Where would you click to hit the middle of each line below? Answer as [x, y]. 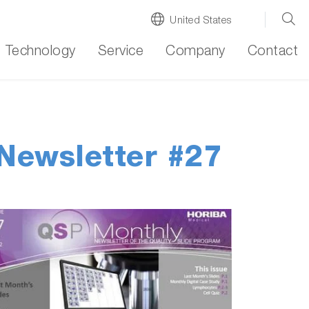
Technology [40, 52]
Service [120, 52]
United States [201, 21]
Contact [272, 52]
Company [196, 52]
